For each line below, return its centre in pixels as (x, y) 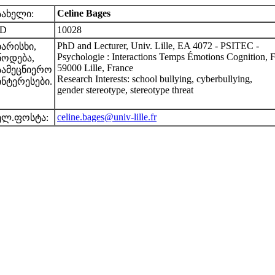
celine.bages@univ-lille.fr (107, 117)
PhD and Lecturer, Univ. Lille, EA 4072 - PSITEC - (158, 46)
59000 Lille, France (95, 68)
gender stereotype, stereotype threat (125, 90)
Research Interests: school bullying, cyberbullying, (155, 79)
